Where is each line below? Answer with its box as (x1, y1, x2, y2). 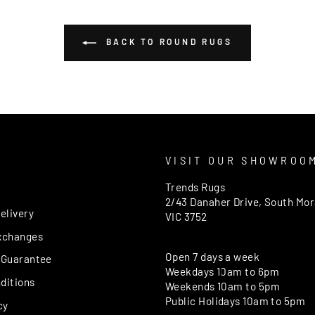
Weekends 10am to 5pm (165, 279, 280, 292)
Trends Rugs (165, 180, 225, 193)
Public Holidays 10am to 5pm (165, 294, 306, 307)
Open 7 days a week (165, 250, 260, 263)
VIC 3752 (165, 210, 207, 223)
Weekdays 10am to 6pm (165, 264, 279, 278)
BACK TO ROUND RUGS (102, 37, 233, 46)
